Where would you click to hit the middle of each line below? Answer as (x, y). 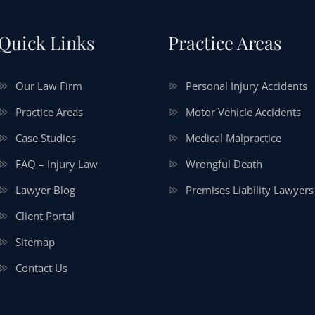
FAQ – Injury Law (56, 163)
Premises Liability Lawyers (250, 189)
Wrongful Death (224, 163)
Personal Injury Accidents (246, 85)
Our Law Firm (49, 85)
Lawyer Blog (45, 189)
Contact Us (41, 268)
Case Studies (45, 137)
